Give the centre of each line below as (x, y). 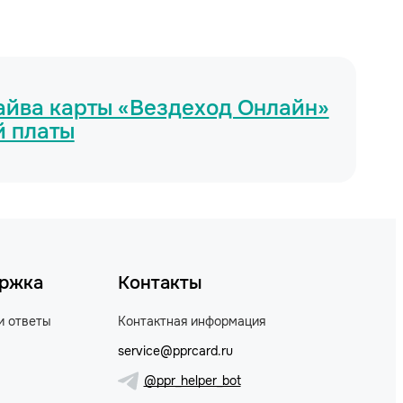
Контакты (160, 282)
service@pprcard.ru (175, 350)
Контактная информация (192, 321)
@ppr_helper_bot (192, 381)
